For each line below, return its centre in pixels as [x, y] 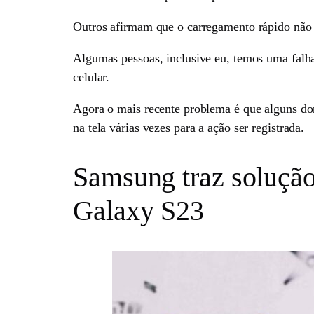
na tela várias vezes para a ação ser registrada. [189, 127]
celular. [91, 77]
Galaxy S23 [138, 211]
